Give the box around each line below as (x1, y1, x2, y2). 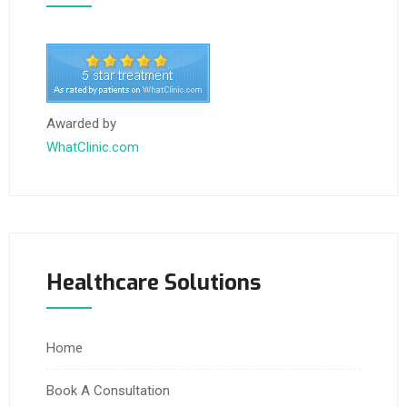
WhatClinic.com (46, 139, 139, 156)
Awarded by (46, 115, 116, 133)
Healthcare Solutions (46, 268, 261, 298)
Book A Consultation (46, 382, 170, 400)
